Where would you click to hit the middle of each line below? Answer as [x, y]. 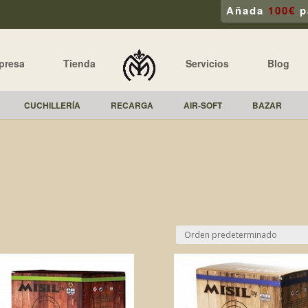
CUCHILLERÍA [52, 105]
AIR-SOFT [203, 105]
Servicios [207, 63]
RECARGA [132, 105]
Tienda [79, 63]
